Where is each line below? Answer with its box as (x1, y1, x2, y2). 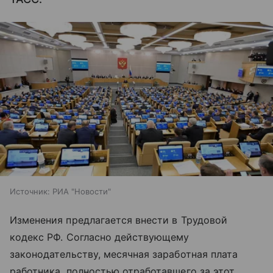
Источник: (10, 186, 50, 196)
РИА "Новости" (52, 186, 111, 196)
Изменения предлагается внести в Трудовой (10, 213, 227, 226)
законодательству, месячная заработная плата (10, 247, 238, 260)
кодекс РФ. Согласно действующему (10, 230, 190, 243)
